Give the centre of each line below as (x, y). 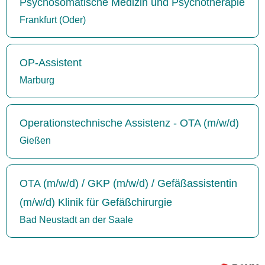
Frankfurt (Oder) (53, 20)
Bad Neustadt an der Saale (76, 219)
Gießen (35, 140)
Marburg (37, 80)
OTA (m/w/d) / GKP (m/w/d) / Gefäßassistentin (128, 183)
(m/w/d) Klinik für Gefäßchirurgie (96, 202)
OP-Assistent (51, 62)
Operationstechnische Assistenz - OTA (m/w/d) (129, 123)
